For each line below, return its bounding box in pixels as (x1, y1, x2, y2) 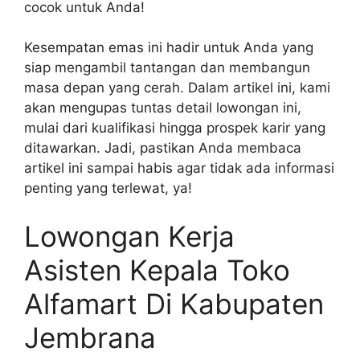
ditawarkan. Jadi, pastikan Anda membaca (24, 140, 301, 157)
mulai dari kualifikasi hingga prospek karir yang (24, 120, 325, 137)
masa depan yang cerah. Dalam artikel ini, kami (24, 80, 330, 96)
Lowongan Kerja (24, 219, 235, 253)
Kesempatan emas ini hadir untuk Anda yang (24, 39, 313, 56)
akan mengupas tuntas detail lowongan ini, (24, 100, 301, 117)
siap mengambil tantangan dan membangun (24, 59, 310, 76)
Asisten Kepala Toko (24, 252, 290, 287)
